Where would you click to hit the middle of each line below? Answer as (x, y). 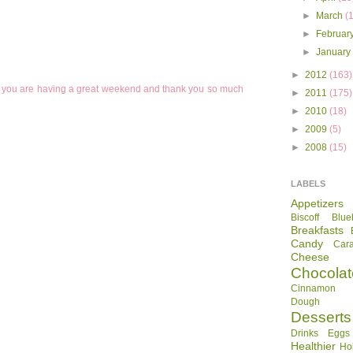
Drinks (305, 334)
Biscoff (305, 218)
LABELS (308, 184)
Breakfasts (317, 230)
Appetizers (317, 204)
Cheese (310, 257)
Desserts (321, 318)
